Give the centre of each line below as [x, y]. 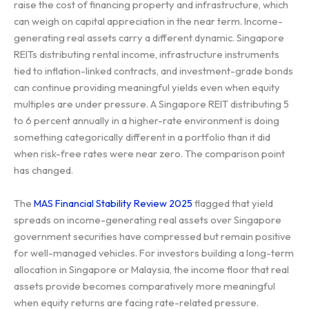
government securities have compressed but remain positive [152, 236]
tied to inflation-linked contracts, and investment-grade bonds [153, 71]
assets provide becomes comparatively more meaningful [144, 286]
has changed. [43, 170]
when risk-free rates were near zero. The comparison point [149, 154]
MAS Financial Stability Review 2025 [113, 203]
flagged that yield [233, 203]
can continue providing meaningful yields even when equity [147, 88]
